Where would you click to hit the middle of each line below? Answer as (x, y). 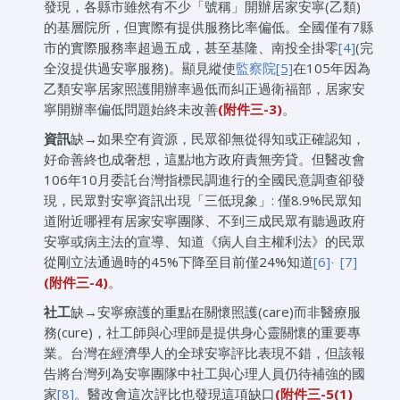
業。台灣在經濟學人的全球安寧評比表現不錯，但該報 (204, 353)
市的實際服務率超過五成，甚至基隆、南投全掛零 (191, 48)
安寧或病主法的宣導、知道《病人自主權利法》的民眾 (204, 242)
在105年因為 (331, 68)
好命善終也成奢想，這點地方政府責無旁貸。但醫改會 (204, 159)
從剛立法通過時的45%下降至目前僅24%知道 (178, 262)
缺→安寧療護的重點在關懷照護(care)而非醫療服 (215, 312)
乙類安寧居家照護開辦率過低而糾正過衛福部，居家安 (204, 89)
